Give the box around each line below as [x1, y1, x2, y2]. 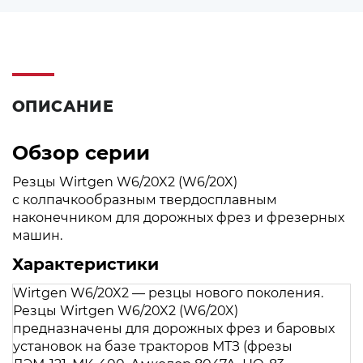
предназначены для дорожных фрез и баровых [13, 320, 335, 336]
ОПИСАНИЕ [12, 96, 114, 116]
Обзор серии [12, 140, 150, 164]
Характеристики [12, 254, 159, 274]
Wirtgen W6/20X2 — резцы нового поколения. [13, 284, 323, 301]
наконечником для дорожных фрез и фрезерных [12, 209, 344, 225]
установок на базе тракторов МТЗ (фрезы [13, 338, 293, 354]
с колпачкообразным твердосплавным [12, 191, 277, 207]
